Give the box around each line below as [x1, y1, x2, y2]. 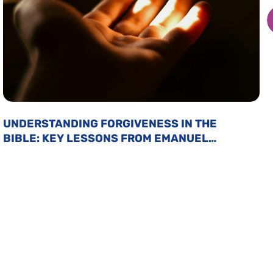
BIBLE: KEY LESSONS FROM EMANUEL [2, 132, 208, 145]
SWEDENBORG [2, 146, 81, 160]
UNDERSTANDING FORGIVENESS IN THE [2, 117, 217, 130]
